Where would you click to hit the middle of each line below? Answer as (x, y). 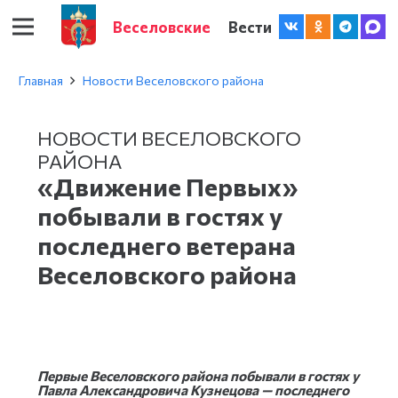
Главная (41, 80)
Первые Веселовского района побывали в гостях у (198, 375)
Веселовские (162, 26)
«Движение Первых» (167, 187)
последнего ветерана (167, 245)
